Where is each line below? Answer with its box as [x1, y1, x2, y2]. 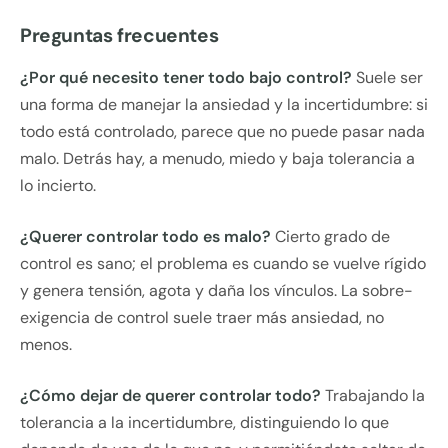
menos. [20, 334, 72, 356]
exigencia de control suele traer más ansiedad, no [20, 307, 384, 329]
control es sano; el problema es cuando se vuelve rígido [20, 253, 426, 275]
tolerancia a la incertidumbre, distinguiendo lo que [20, 412, 389, 434]
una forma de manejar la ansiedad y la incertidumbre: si [20, 94, 428, 116]
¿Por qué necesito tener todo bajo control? [20, 67, 352, 89]
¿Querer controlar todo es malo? [20, 226, 271, 248]
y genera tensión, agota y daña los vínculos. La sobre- [20, 280, 413, 302]
